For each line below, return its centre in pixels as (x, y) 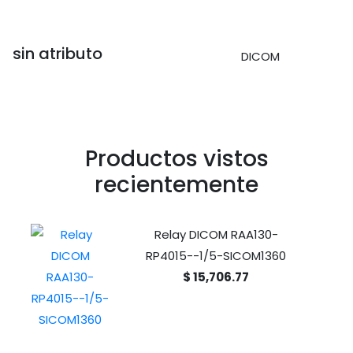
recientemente (176, 185)
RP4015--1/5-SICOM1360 (216, 256)
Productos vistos (176, 159)
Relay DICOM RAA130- (216, 234)
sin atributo (58, 54)
